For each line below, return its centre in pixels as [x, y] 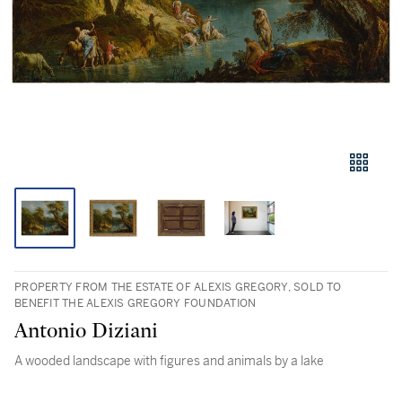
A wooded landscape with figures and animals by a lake [169, 361]
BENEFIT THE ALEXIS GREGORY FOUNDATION [135, 303]
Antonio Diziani [86, 331]
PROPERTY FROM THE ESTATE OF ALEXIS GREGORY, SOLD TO [178, 287]
